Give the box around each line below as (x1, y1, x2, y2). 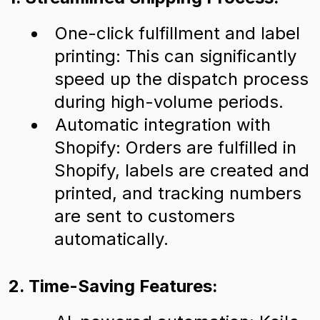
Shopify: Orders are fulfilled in (54, 137, 296, 158)
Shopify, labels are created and (54, 160, 309, 181)
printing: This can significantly (54, 46, 296, 66)
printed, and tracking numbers (54, 183, 301, 204)
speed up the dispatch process (54, 69, 309, 89)
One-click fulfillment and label (55, 23, 300, 44)
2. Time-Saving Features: (9, 276, 218, 296)
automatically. (54, 229, 169, 249)
